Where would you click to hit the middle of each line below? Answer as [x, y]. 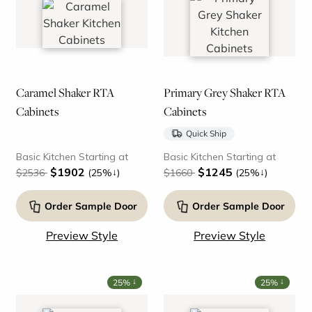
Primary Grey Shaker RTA [224, 92]
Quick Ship [206, 133]
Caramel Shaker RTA [65, 92]
